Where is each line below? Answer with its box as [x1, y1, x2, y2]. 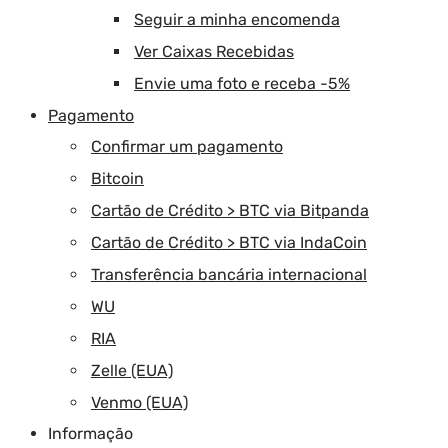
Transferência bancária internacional [91, 264, 367, 284]
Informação [48, 423, 133, 443]
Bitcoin [91, 168, 144, 188]
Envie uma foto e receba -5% [134, 73, 350, 93]
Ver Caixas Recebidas [134, 41, 294, 61]
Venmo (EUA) [91, 392, 188, 412]
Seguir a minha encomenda [134, 9, 340, 29]
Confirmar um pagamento [91, 136, 283, 156]
